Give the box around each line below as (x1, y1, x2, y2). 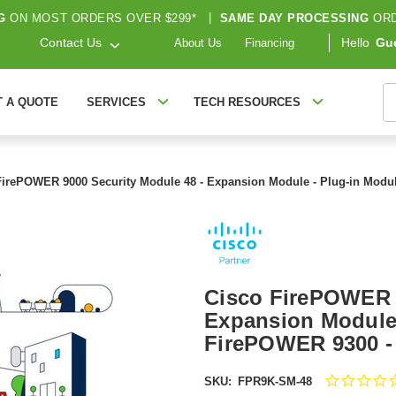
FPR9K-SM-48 (237, 374, 312, 388)
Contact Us (40, 35, 103, 50)
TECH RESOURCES (193, 95, 301, 109)
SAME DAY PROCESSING (219, 11, 369, 25)
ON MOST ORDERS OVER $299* (5, 11, 201, 25)
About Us (174, 36, 222, 50)
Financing (245, 36, 294, 50)
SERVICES (86, 95, 146, 109)
